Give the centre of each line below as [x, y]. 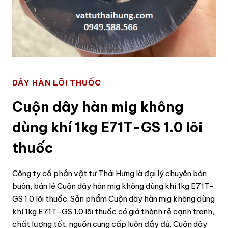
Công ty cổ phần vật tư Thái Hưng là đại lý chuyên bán [109, 173]
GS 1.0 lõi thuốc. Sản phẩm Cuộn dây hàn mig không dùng [113, 198]
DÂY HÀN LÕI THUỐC [57, 82]
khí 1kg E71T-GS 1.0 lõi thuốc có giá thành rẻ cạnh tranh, [113, 211]
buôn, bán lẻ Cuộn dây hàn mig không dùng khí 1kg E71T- [113, 186]
